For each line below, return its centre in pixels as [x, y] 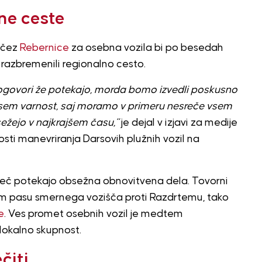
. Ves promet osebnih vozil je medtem [93, 214]
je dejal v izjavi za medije [178, 123]
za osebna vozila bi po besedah [146, 48]
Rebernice [44, 48]
